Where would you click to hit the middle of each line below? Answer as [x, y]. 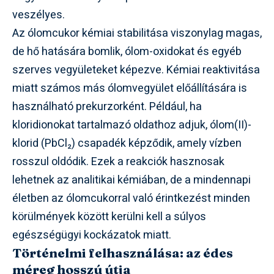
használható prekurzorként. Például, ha [107, 106]
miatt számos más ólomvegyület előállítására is [130, 88]
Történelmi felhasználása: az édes [123, 252]
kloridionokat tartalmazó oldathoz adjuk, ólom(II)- [132, 125]
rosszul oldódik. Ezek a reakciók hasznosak [118, 161]
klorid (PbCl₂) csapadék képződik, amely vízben [127, 143]
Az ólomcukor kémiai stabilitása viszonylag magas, [137, 33]
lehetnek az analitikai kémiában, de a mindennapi [131, 180]
